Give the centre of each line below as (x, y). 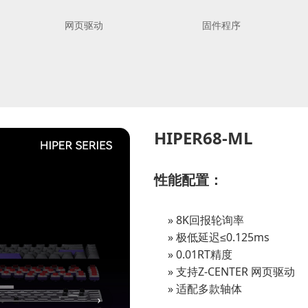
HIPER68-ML (203, 138)
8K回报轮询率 (210, 220)
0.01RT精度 (204, 254)
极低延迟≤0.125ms (223, 237)
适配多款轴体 (209, 289)
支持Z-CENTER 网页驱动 (235, 272)
